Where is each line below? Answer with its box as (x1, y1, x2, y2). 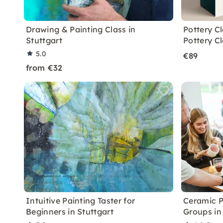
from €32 (26, 63, 63, 73)
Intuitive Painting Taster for (26, 196, 135, 206)
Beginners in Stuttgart (26, 207, 114, 217)
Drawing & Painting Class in (26, 24, 136, 34)
